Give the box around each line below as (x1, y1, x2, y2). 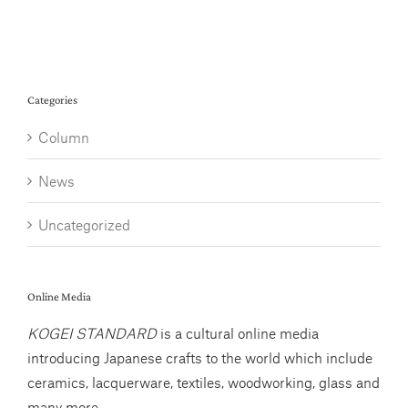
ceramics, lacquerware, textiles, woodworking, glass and (27, 372, 380, 391)
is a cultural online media (157, 323, 319, 342)
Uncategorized (38, 215, 130, 233)
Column (38, 127, 89, 146)
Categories (27, 93, 77, 107)
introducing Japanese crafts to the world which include (27, 348, 372, 366)
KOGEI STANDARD (27, 323, 157, 342)
